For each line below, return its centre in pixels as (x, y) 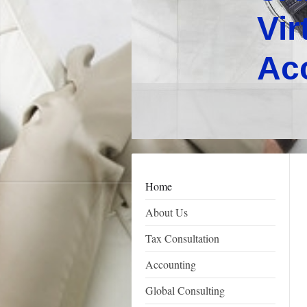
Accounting (171, 264)
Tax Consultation (182, 238)
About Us (167, 212)
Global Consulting (185, 290)
